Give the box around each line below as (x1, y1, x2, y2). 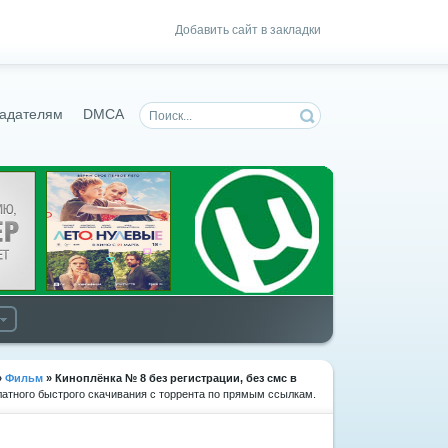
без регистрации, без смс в (146, 372, 297, 384)
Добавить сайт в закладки (175, 23, 321, 37)
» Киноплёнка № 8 (43, 372, 146, 384)
